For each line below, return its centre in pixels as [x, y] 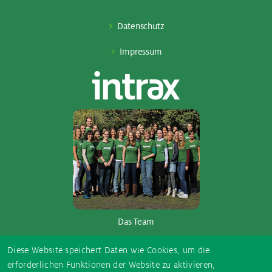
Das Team [136, 222]
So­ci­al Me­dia [136, 251]
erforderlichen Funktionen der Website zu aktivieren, [111, 265]
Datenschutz [141, 26]
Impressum [141, 52]
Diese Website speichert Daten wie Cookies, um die [109, 250]
